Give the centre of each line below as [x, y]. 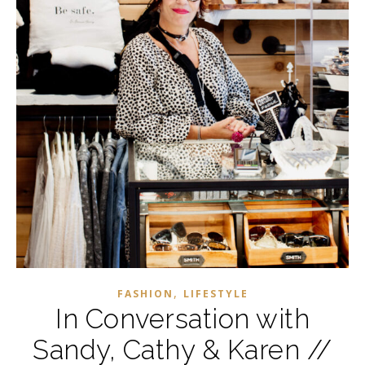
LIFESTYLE [215, 294]
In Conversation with [182, 319]
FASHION [145, 294]
